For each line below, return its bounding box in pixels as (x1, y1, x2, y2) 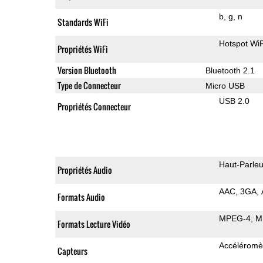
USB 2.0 (218, 96, 249, 106)
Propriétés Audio (57, 163, 112, 176)
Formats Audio (57, 190, 105, 203)
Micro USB (205, 80, 245, 90)
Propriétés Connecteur (57, 100, 131, 113)
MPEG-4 (218, 213, 251, 223)
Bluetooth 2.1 (205, 65, 255, 75)
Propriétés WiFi (57, 42, 108, 55)
